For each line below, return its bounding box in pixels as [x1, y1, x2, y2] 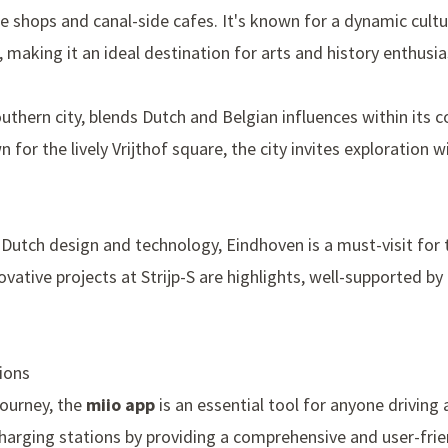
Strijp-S [141, 265, 195, 289]
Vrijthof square [112, 137, 223, 161]
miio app [86, 393, 155, 417]
